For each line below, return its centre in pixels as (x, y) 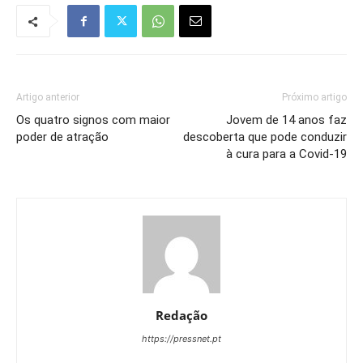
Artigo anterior (48, 98)
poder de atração (62, 137)
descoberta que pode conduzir (265, 137)
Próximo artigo (314, 98)
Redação (181, 316)
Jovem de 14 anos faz (286, 120)
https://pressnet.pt (181, 339)
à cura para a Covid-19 (286, 154)
